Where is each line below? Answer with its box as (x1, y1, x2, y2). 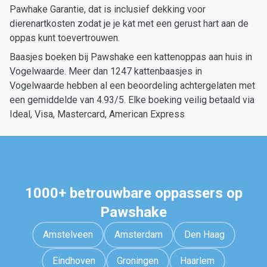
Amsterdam (114, 229, 163, 240)
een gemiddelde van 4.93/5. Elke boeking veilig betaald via (10, 94, 254, 105)
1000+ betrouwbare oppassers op (24, 185, 243, 201)
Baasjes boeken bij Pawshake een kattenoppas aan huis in (10, 51, 252, 63)
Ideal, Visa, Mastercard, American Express (10, 108, 185, 120)
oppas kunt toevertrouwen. (10, 32, 120, 44)
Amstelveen (42, 229, 93, 240)
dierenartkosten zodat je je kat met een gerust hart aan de (10, 18, 249, 29)
